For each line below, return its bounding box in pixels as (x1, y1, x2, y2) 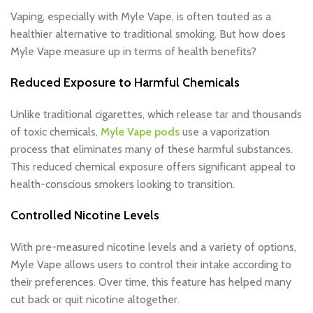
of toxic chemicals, (10, 124, 101, 138)
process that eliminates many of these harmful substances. (10, 142, 293, 156)
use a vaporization (180, 124, 270, 138)
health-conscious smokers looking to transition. (10, 177, 235, 191)
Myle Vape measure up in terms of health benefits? (10, 44, 256, 58)
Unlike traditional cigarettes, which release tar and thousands (10, 107, 302, 121)
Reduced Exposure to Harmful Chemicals (10, 74, 242, 90)
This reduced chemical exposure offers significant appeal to (10, 159, 296, 173)
